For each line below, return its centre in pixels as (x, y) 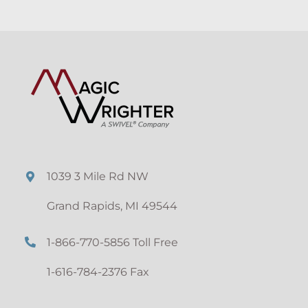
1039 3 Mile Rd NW (98, 176)
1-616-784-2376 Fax (98, 272)
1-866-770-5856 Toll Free (113, 242)
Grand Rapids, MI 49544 (112, 206)
